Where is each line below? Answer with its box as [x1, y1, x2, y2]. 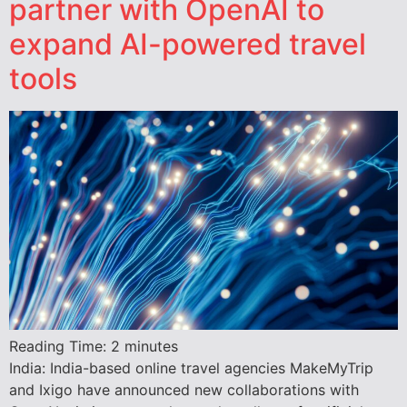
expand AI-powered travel [9, 26, 366, 62]
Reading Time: [9, 336, 111, 355]
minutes [124, 336, 178, 355]
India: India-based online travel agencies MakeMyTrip [9, 358, 373, 377]
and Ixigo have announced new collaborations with [9, 380, 359, 399]
